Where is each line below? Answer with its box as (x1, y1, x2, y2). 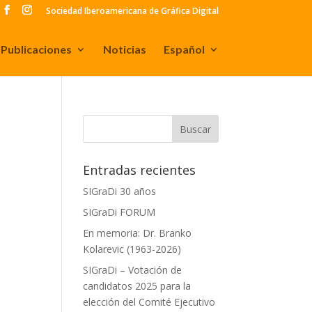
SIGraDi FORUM (83, 205, 156, 219)
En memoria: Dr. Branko (83, 226, 192, 240)
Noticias (102, 42, 146, 56)
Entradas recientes (83, 162, 196, 178)
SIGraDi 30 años (83, 185, 157, 198)
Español (163, 42, 205, 56)
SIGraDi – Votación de (83, 263, 182, 276)
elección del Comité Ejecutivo (83, 295, 216, 309)
